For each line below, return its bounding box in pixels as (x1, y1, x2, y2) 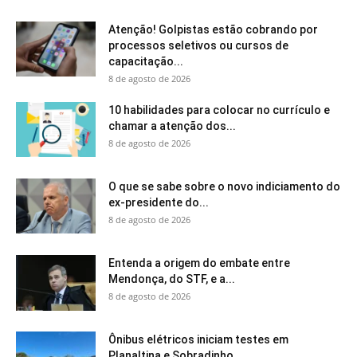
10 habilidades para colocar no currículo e (108, 103, 330, 116)
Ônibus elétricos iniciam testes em (108, 332, 288, 346)
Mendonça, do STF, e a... (108, 272, 235, 285)
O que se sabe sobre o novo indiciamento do (108, 179, 340, 193)
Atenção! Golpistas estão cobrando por (108, 22, 318, 36)
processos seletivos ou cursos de (108, 38, 288, 52)
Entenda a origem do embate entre (108, 256, 290, 269)
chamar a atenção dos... (108, 119, 236, 132)
